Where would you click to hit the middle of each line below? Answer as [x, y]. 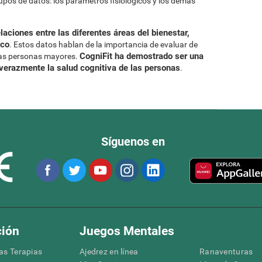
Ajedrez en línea [109, 251]
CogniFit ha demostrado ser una [142, 56]
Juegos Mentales [127, 231]
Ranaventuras [226, 251]
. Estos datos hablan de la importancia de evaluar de [104, 44]
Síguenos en [133, 142]
